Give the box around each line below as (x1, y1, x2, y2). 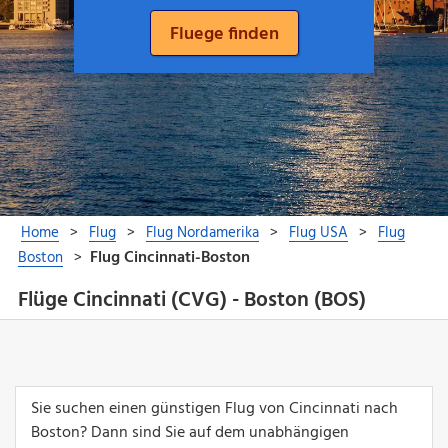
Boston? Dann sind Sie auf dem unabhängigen (31, 419, 349, 446)
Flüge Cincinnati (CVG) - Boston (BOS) (17, 284, 366, 318)
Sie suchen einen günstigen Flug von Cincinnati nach (31, 395, 398, 422)
